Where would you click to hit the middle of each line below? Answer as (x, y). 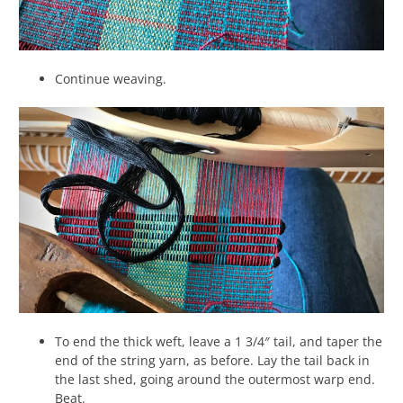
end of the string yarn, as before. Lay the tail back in (212, 360)
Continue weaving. (111, 79)
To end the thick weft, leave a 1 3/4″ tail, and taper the (219, 341)
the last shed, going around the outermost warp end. (215, 379)
